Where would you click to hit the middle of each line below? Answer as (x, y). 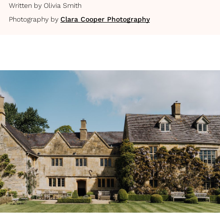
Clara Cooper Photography (105, 19)
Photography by (34, 19)
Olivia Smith (63, 5)
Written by (25, 5)
